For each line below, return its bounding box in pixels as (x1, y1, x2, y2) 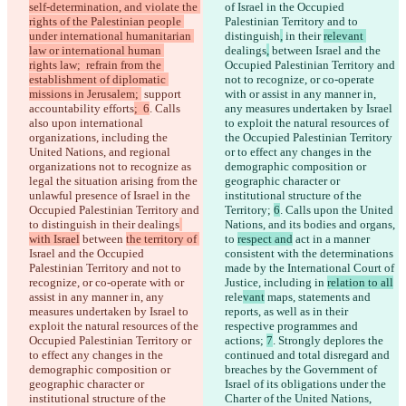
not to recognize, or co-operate (225, 72, 377, 87)
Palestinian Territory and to (225, 14, 361, 29)
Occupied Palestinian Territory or (29, 333, 194, 348)
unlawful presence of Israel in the (29, 188, 193, 203)
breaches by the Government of (225, 362, 380, 377)
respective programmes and (225, 319, 361, 333)
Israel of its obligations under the (225, 377, 389, 391)
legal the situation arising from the (29, 174, 200, 188)
